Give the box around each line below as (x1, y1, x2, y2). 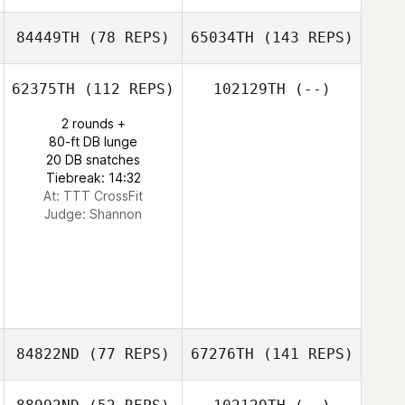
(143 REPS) (253, 29, 353, 46)
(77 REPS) (80, 345, 170, 363)
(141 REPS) (253, 345, 353, 363)
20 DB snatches (46, 152, 140, 167)
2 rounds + (61, 116, 126, 131)
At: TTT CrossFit (43, 188, 143, 203)
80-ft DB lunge (49, 134, 137, 149)
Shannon (89, 206, 142, 221)
